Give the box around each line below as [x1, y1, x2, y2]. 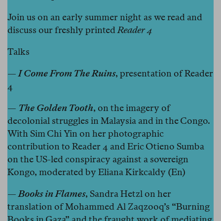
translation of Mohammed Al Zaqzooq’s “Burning [7, 201, 210, 212]
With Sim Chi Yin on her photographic [7, 128, 164, 139]
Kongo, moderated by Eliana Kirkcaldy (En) [7, 166, 185, 177]
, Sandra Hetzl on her [85, 188, 171, 199]
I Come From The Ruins [18, 68, 115, 78]
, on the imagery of [93, 102, 170, 113]
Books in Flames [18, 188, 85, 199]
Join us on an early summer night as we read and [7, 11, 202, 22]
